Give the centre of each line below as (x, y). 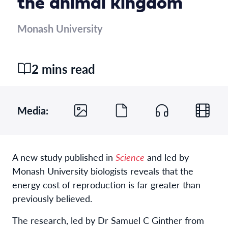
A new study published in (64, 157)
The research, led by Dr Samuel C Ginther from (108, 220)
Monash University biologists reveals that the (103, 170)
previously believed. (53, 198)
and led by (167, 157)
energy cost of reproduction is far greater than (106, 184)
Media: (33, 110)
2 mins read (63, 68)
